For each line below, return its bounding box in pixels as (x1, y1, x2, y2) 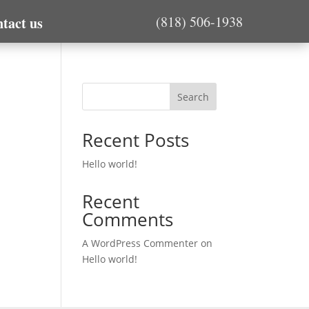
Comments (82, 207, 174, 232)
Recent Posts (82, 128, 190, 153)
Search (177, 90, 209, 104)
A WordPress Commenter (82, 237, 199, 250)
